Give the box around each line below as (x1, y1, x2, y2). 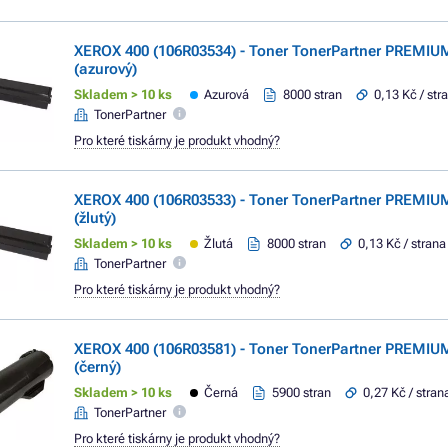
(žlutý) (74, 209, 116, 227)
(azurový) (74, 60, 137, 78)
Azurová (204, 87, 250, 102)
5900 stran (272, 385, 332, 400)
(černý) (74, 358, 121, 376)
